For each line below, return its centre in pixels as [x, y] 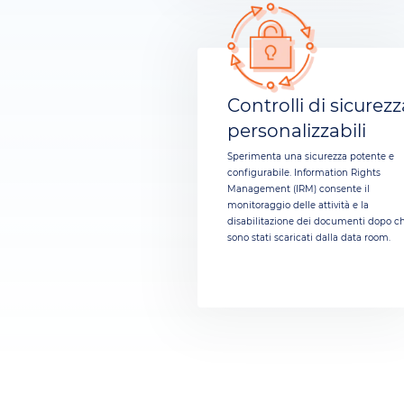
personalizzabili [297, 130]
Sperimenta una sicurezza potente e [311, 156]
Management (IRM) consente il [299, 188]
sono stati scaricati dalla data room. [309, 237]
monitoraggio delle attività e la [298, 205]
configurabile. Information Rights [304, 172]
